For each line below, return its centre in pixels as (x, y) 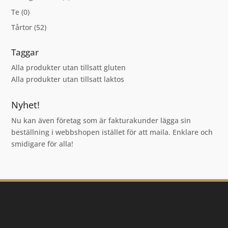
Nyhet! (26, 105)
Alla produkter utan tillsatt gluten (69, 67)
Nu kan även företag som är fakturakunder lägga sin (101, 120)
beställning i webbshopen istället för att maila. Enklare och (112, 132)
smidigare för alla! (42, 144)
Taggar (25, 52)
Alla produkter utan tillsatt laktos (68, 79)
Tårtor (22, 27)
